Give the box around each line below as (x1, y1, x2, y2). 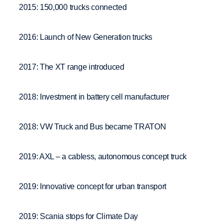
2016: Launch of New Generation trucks (19, 32, 153, 41)
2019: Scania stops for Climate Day (19, 212, 138, 221)
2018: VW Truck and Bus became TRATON (19, 122, 166, 131)
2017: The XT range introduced (19, 62, 124, 71)
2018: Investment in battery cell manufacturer (19, 92, 169, 101)
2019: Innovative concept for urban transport (19, 182, 166, 191)
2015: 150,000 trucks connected (19, 2, 127, 11)
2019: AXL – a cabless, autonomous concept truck (19, 152, 187, 161)
